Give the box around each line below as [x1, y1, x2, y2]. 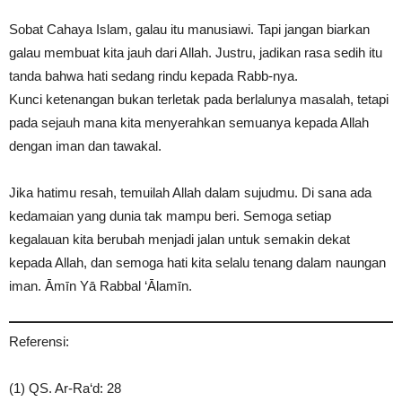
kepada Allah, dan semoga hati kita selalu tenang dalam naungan [9, 255, 386, 270]
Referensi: [9, 333, 69, 349]
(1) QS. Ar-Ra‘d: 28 [9, 380, 121, 396]
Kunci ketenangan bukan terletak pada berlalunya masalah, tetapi [9, 92, 389, 107]
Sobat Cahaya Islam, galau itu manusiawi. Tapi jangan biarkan [9, 22, 370, 37]
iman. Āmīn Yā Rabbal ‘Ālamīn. [9, 278, 192, 293]
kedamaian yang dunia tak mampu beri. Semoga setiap [9, 208, 331, 223]
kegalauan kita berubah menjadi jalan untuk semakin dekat [9, 232, 350, 247]
